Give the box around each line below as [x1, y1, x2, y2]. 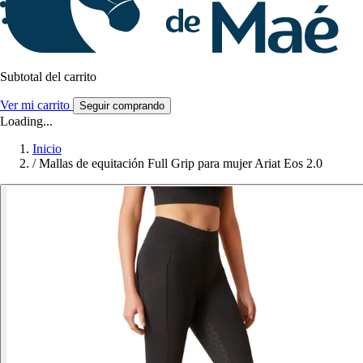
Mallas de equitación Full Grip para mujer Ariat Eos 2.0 [39, 156, 322, 171]
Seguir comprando [79, 100, 164, 113]
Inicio [32, 142, 62, 156]
